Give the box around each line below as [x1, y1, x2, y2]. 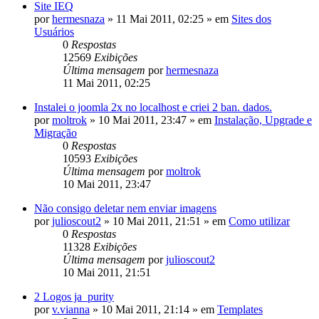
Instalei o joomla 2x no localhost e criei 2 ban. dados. [34, 100, 272, 113]
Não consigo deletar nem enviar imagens [34, 202, 216, 214]
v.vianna [52, 303, 90, 315]
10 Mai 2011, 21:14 [101, 303, 189, 315]
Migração [34, 126, 77, 139]
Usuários [34, 25, 74, 38]
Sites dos [231, 12, 271, 25]
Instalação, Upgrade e [214, 113, 312, 126]
